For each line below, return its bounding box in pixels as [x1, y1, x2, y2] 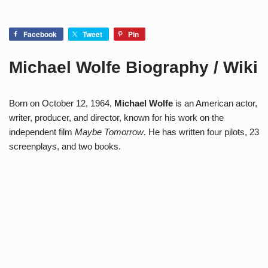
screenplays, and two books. [9, 141, 121, 151]
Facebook [23, 29, 57, 39]
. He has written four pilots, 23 [144, 127, 259, 137]
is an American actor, [173, 98, 257, 108]
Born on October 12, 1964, [9, 98, 114, 108]
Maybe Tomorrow [75, 127, 144, 137]
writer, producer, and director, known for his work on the [9, 112, 224, 123]
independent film [9, 127, 75, 137]
